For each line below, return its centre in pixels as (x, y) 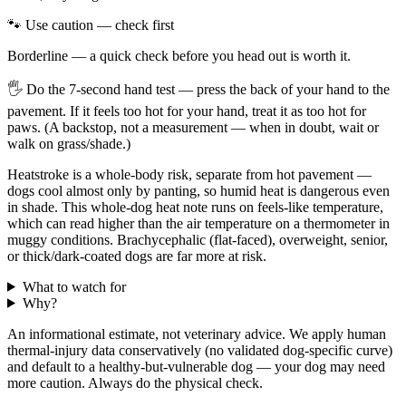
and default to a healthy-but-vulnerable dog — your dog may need (196, 366)
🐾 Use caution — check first (91, 24)
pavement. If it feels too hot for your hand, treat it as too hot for (187, 111)
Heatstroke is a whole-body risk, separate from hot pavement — (189, 174)
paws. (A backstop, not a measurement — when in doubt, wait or (193, 127)
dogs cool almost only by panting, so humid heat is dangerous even (198, 190)
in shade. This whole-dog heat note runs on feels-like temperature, (195, 207)
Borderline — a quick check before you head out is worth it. (179, 55)
